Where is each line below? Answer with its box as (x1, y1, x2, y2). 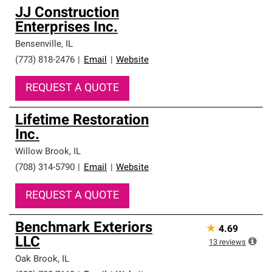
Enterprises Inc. (15, 21, 118, 35)
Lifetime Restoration (15, 114, 149, 128)
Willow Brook (15, 148, 69, 157)
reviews (219, 239, 246, 246)
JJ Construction (15, 6, 119, 21)
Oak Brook (15, 255, 58, 264)
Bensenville (15, 40, 61, 49)
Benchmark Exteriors (15, 221, 152, 236)
